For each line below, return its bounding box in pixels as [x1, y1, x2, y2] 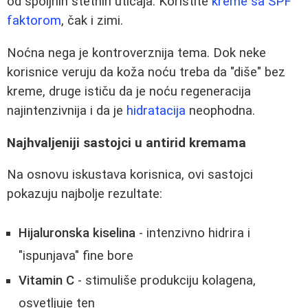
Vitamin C [19, 273, 74, 289]
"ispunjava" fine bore [19, 248, 133, 264]
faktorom [7, 13, 61, 29]
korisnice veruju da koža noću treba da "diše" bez [7, 65, 285, 80]
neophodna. [186, 103, 255, 119]
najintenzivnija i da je [7, 103, 126, 119]
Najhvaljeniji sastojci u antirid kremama [7, 135, 246, 151]
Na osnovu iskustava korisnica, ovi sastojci [7, 167, 253, 183]
